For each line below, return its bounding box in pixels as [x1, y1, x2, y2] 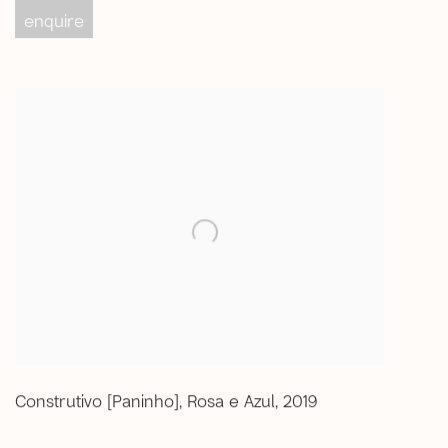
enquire [24, 7, 84, 30]
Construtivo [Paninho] [15, 388, 179, 409]
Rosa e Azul [187, 388, 275, 409]
